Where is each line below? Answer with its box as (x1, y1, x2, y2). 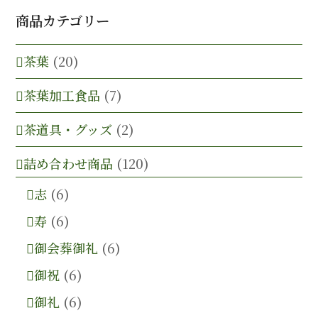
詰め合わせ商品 (23, 153, 114, 172)
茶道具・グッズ (23, 119, 113, 138)
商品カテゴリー (16, 10, 110, 31)
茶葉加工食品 (23, 85, 101, 104)
